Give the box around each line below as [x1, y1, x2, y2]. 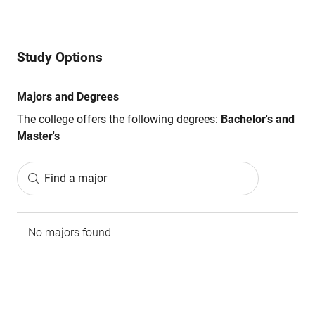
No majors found [28, 226, 111, 239]
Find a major [44, 172, 107, 185]
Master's [17, 129, 60, 143]
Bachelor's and [218, 112, 295, 126]
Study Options [17, 49, 103, 65]
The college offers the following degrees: [17, 112, 218, 126]
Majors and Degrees [17, 90, 119, 103]
